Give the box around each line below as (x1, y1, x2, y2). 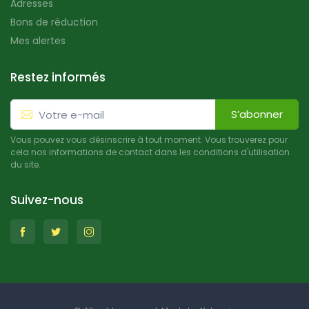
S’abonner (231, 107, 283, 122)
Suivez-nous (10, 192, 83, 209)
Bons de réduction (10, 14, 98, 29)
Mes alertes (10, 33, 66, 48)
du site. (10, 159, 41, 171)
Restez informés (10, 68, 106, 86)
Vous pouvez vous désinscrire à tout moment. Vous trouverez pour (10, 134, 288, 146)
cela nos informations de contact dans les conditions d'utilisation (10, 146, 290, 159)
